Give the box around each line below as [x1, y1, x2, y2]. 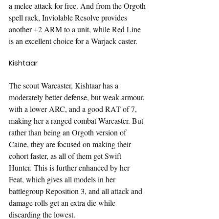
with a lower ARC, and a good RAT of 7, [9, 103, 139, 114]
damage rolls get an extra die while [9, 197, 117, 208]
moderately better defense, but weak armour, [9, 91, 147, 102]
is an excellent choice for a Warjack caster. [9, 35, 137, 46]
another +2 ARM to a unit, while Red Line [9, 23, 143, 34]
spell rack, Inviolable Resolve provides [9, 12, 129, 22]
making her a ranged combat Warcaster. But [9, 115, 145, 126]
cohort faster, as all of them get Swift [9, 150, 123, 161]
